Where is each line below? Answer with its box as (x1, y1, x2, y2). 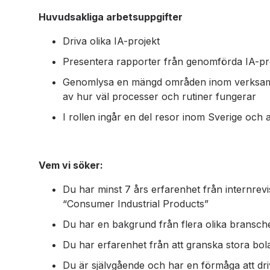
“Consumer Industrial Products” (63, 198, 209, 210)
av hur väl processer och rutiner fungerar (63, 90, 256, 102)
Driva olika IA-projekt (63, 35, 160, 47)
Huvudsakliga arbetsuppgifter (39, 11, 183, 23)
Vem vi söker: (39, 159, 103, 171)
